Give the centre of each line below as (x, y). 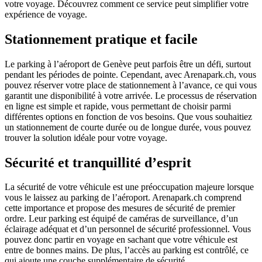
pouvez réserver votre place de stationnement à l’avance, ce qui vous (131, 85)
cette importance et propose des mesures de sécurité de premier (120, 208)
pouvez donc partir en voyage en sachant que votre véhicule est (121, 240)
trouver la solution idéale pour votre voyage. (86, 137)
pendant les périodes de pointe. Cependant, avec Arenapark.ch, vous (130, 74)
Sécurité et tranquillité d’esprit (98, 162)
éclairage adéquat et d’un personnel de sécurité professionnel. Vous (128, 229)
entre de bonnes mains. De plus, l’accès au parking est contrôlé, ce (127, 250)
